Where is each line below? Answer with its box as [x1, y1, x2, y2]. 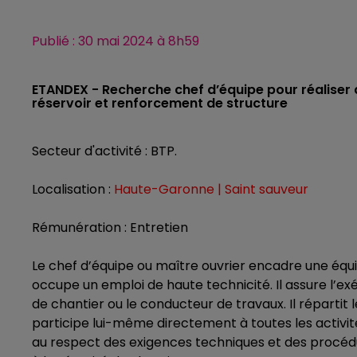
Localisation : [32, 180, 114, 198]
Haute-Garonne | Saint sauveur [114, 180, 308, 198]
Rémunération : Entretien [32, 218, 188, 237]
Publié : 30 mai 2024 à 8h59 [32, 32, 199, 50]
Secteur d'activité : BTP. [32, 142, 177, 160]
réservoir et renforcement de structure [32, 94, 288, 112]
